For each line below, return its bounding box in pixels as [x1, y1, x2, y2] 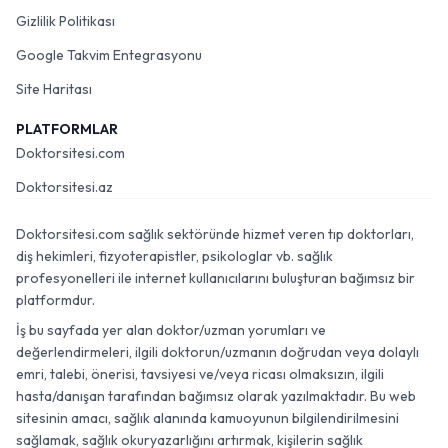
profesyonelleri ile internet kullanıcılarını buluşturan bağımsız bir [16, 269, 415, 287]
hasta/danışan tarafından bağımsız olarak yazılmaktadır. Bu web [16, 387, 416, 405]
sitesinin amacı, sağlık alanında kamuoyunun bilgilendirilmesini [16, 409, 399, 427]
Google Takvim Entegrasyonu [16, 46, 202, 64]
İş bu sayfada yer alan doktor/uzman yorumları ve [16, 321, 326, 339]
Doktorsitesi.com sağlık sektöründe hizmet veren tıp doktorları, [16, 225, 414, 243]
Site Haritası [16, 80, 92, 98]
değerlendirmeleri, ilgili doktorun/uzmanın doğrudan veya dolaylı [16, 343, 419, 361]
